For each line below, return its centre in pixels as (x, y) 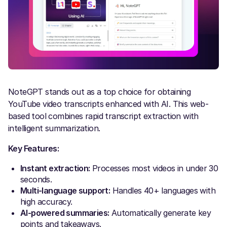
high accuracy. (46, 202)
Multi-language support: (65, 191)
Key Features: (34, 149)
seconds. (36, 180)
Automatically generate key (160, 213)
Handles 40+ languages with (163, 191)
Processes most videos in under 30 (154, 168)
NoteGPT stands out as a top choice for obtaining (100, 92)
